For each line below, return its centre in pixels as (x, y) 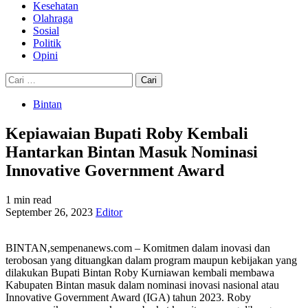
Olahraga (53, 18)
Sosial (46, 31)
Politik (47, 43)
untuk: (19, 90)
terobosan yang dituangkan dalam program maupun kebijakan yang (151, 260)
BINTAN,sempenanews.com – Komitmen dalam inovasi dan (138, 247)
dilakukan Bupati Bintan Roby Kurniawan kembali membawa (140, 272)
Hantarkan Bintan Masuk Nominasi (132, 152)
